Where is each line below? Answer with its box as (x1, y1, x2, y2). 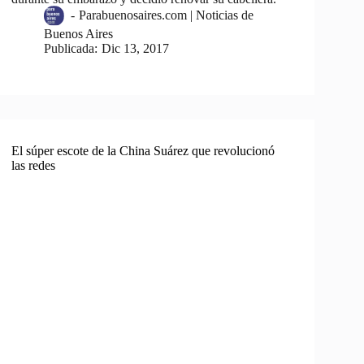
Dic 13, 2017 (101, 41, 169, 56)
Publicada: (44, 41, 98, 56)
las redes (11, 158, 56, 173)
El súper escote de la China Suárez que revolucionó (11, 144, 275, 158)
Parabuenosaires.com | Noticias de (78, 8, 253, 23)
